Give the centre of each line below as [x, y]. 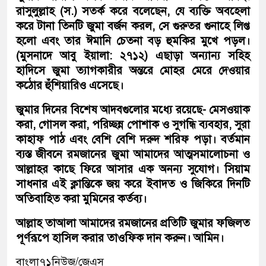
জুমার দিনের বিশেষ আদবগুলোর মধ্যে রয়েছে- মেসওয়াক [133, 109]
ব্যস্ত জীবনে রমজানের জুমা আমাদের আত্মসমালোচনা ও [133, 154]
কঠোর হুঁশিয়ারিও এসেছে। [70, 85]
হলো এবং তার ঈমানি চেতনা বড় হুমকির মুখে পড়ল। [133, 40]
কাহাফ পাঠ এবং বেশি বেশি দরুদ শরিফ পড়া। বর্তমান [133, 139]
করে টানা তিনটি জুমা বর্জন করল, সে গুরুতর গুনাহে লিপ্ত [133, 26]
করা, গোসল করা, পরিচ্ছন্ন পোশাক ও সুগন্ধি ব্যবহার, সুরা [133, 124]
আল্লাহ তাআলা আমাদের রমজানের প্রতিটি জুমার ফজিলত [133, 223]
